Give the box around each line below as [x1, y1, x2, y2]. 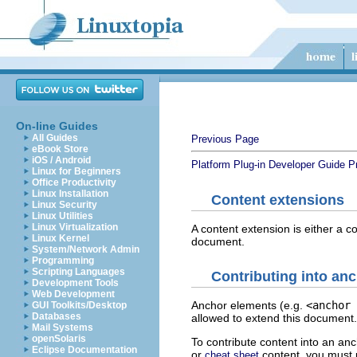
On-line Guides [16, 120, 98, 132]
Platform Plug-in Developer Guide [191, 159, 345, 171]
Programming [32, 255, 94, 266]
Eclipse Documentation [32, 344, 137, 355]
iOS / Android [32, 155, 91, 166]
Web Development [32, 288, 115, 300]
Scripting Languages [32, 266, 125, 277]
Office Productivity [32, 177, 116, 188]
